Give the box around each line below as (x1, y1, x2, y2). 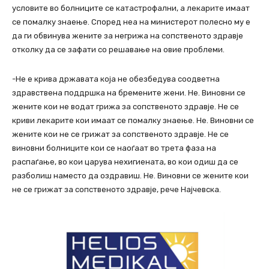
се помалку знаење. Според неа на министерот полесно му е (12, 17, 250, 27)
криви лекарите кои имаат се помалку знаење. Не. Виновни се (12, 116, 254, 125)
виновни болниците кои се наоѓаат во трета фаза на (12, 144, 216, 153)
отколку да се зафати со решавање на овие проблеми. (12, 45, 225, 55)
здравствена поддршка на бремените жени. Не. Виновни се (12, 88, 246, 98)
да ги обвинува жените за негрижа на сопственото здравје (12, 31, 243, 41)
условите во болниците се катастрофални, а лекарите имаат (12, 4, 250, 13)
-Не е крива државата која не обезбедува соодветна (12, 74, 220, 84)
